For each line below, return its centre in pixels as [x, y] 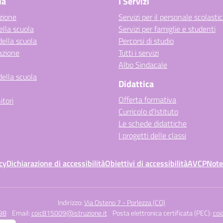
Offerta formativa [147, 100]
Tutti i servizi [139, 53]
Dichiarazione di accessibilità [56, 163]
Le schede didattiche [153, 123]
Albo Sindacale [143, 65]
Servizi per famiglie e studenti [167, 29]
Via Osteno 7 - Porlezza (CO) [125, 202]
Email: [21, 213]
